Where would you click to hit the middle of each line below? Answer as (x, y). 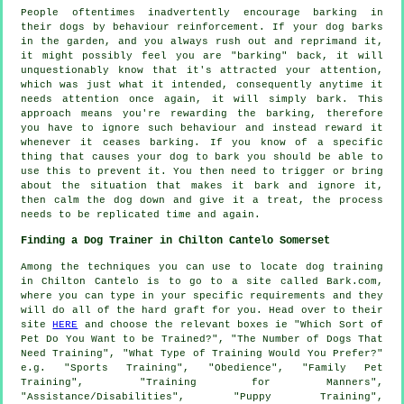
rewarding (199, 113)
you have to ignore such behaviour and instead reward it (202, 128)
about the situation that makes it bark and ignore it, (202, 185)
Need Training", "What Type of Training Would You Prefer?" (202, 353)
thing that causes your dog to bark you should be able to (202, 156)
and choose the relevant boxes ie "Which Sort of (231, 324)
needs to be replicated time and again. (141, 214)
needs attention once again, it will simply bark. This (202, 99)
